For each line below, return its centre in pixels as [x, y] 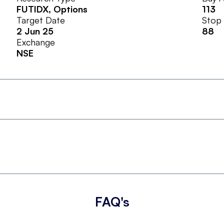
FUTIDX [32, 9]
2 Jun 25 [35, 31]
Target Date [40, 20]
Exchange [35, 42]
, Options [68, 9]
